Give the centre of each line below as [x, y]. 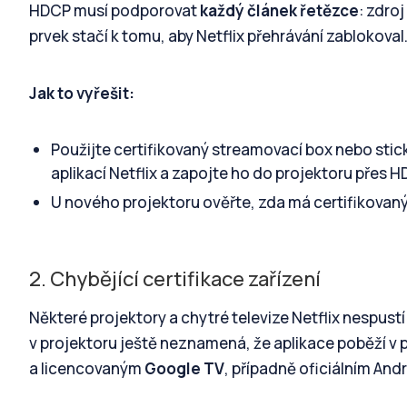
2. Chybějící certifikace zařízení [175, 278]
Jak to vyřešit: [82, 94]
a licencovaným [87, 369]
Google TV [184, 369]
